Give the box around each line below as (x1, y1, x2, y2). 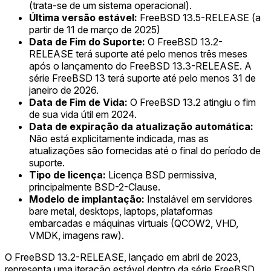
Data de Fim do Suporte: (29, 35, 145, 48)
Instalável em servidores (145, 192, 252, 205)
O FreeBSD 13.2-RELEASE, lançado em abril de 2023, (5, 250, 241, 263)
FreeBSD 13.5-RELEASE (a (137, 11, 261, 24)
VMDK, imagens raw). (29, 229, 124, 241)
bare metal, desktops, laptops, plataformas (29, 204, 213, 217)
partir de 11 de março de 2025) (29, 23, 160, 36)
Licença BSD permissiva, (106, 168, 217, 181)
